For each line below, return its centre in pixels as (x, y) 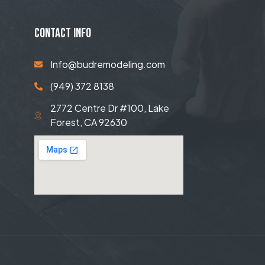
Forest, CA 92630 (89, 122)
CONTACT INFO (62, 34)
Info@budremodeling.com (108, 64)
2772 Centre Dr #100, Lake (110, 108)
